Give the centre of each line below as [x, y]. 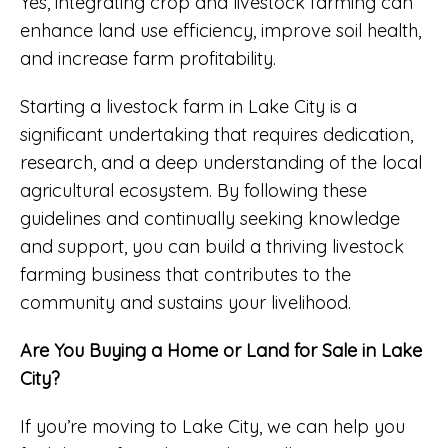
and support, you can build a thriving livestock [212, 246]
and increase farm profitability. [148, 58]
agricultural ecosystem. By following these [193, 190]
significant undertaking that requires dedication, [216, 134]
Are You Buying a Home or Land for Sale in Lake [221, 350]
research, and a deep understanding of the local [221, 162]
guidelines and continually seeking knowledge [210, 218]
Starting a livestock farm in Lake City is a [188, 106]
